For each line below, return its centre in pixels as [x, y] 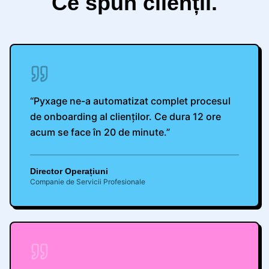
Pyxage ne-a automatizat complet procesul [132, 101]
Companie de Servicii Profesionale [88, 182]
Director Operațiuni [69, 171]
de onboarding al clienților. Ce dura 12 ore [125, 116]
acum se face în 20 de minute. [98, 132]
